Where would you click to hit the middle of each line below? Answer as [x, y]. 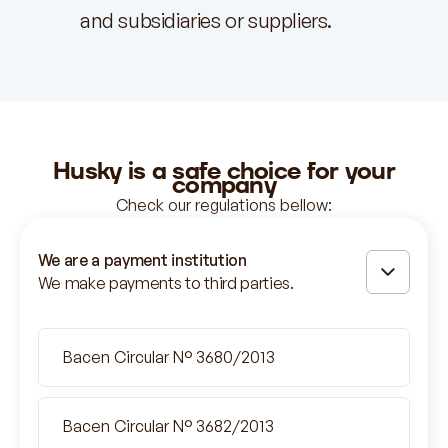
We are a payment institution [142, 259]
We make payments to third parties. [165, 282]
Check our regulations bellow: [224, 204]
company [224, 185]
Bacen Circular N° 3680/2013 [168, 356]
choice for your [307, 171]
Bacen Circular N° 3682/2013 [168, 425]
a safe [186, 171]
